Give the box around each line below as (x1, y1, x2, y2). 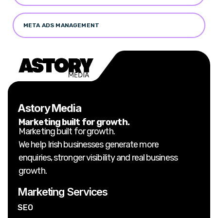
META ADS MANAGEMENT (23, 21, 100, 29)
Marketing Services (18, 185, 108, 198)
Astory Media (18, 101, 81, 114)
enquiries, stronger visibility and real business (18, 152, 178, 163)
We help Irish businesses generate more (18, 139, 159, 150)
